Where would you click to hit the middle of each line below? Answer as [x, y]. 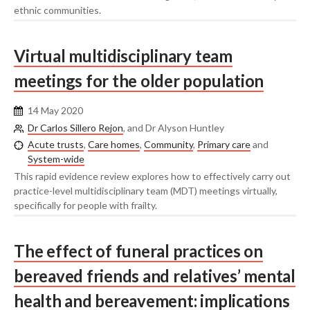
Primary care [224, 145]
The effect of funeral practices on [138, 251]
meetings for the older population [139, 81]
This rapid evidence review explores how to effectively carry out [152, 176]
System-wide [56, 159]
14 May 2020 [55, 111]
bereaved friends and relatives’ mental [155, 276]
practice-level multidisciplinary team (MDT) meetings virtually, [146, 190]
